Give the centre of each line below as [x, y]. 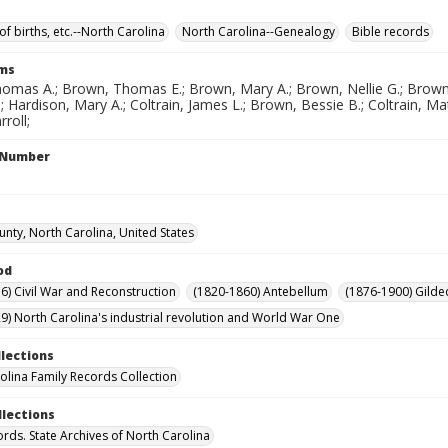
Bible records [390, 31]
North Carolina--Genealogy [258, 31]
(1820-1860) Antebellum [260, 291]
